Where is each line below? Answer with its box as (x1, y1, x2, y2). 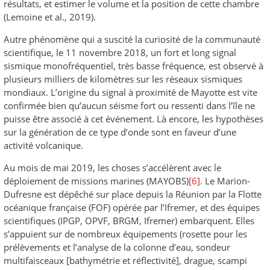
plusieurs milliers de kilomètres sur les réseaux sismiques (4, 72, 242, 85)
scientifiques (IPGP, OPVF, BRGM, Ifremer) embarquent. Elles (4, 214, 254, 227)
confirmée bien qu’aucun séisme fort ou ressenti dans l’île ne (4, 99, 255, 111)
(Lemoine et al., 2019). (4, 10, 96, 23)
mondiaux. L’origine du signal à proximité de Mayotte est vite (4, 86, 257, 98)
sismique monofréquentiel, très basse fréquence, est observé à (4, 59, 263, 72)
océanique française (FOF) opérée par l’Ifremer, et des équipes (4, 201, 260, 213)
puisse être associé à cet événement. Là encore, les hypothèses (4, 112, 263, 125)
